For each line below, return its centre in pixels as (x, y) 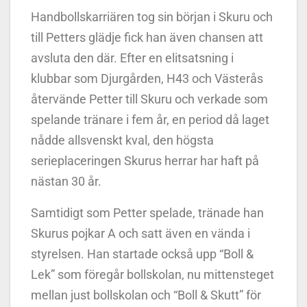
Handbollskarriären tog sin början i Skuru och (152, 16)
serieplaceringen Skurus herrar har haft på (145, 160)
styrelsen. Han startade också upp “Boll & (142, 254)
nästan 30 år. (67, 181)
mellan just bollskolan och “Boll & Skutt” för (146, 295)
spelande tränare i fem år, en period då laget (150, 119)
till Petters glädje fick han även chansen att (147, 37)
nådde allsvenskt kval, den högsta (122, 140)
